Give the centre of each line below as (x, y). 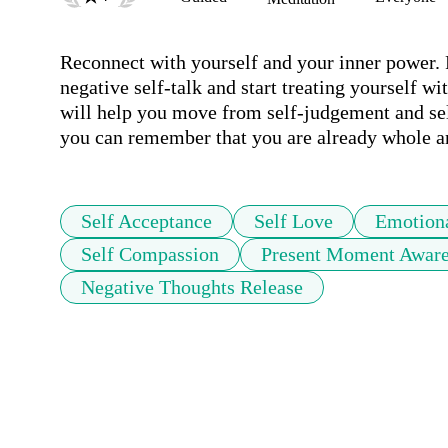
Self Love (293, 221)
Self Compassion (150, 254)
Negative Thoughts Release (192, 287)
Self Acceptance (146, 221)
